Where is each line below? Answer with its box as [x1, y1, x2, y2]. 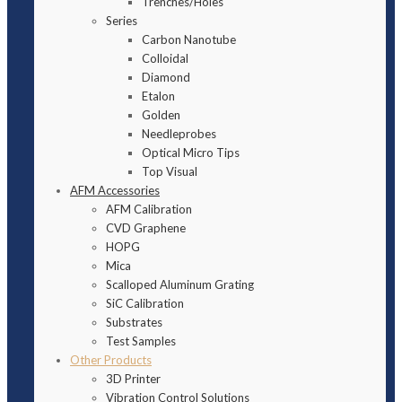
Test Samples [106, 334, 176, 348]
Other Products [70, 353, 152, 367]
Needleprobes [142, 127, 216, 141]
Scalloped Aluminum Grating [106, 277, 254, 292]
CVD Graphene [106, 221, 186, 235]
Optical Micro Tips [142, 145, 240, 160]
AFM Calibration [106, 202, 192, 216]
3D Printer [106, 371, 161, 386]
